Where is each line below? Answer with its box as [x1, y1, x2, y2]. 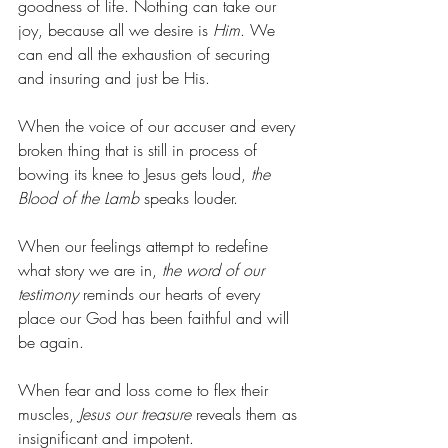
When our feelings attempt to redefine [18, 234, 273, 257]
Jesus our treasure [79, 402, 191, 425]
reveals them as [191, 402, 302, 425]
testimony [18, 282, 78, 305]
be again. [18, 330, 84, 353]
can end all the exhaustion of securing [18, 42, 275, 65]
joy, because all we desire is [18, 18, 213, 41]
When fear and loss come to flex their [18, 378, 273, 401]
